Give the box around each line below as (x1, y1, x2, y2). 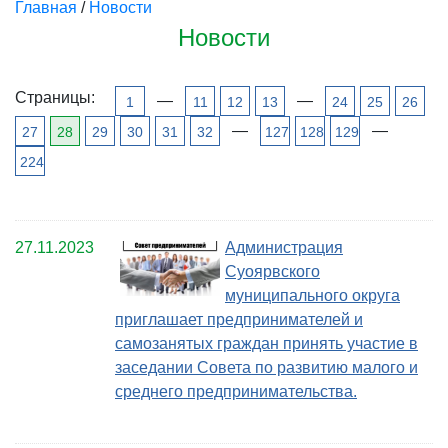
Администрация (225, 239, 343, 256)
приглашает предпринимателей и (115, 311, 363, 328)
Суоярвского (225, 263, 320, 280)
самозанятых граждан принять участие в (115, 335, 418, 352)
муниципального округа (225, 287, 400, 304)
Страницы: (15, 89, 95, 106)
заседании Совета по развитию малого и (115, 359, 418, 376)
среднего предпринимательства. (115, 383, 357, 400)
